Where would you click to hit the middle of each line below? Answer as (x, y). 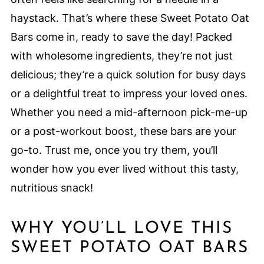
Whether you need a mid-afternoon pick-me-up (129, 113)
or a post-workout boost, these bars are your (123, 131)
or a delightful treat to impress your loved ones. (129, 94)
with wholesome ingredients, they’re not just (121, 56)
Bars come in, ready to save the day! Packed (121, 37)
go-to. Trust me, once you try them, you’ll (114, 150)
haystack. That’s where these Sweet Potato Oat (130, 18)
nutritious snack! (52, 188)
